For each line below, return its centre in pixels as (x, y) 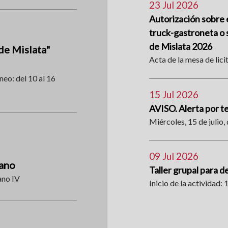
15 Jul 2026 (174, 94)
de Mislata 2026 (180, 46)
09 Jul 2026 (174, 156)
